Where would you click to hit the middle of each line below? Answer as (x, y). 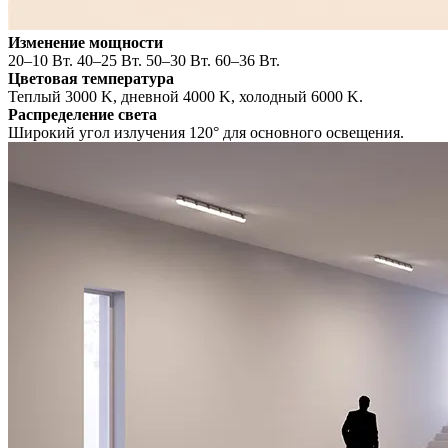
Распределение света (82, 115)
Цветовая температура (91, 79)
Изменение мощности (85, 43)
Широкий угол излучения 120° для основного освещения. (206, 133)
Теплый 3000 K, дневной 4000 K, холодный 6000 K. (185, 97)
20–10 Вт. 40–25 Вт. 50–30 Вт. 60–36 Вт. (144, 61)
